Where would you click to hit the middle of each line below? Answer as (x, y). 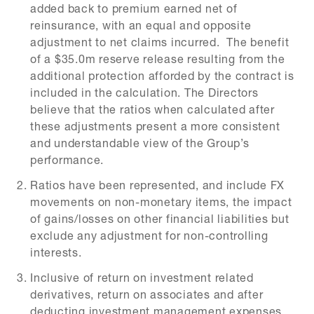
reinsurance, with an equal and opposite (141, 25)
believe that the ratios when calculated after (152, 109)
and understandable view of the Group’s (140, 143)
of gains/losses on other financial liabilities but (160, 218)
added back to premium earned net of (134, 8)
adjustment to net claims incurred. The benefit (160, 42)
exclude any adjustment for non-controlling (149, 235)
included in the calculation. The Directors (144, 92)
